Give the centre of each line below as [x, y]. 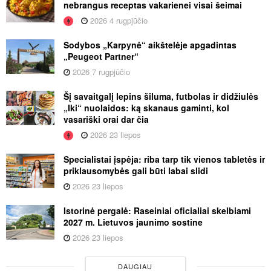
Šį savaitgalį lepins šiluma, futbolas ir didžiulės [161, 96]
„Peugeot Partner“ [101, 57]
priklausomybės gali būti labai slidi [136, 171]
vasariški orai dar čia [106, 119]
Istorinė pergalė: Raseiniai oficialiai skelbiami [157, 211]
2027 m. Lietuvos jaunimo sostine [133, 222]
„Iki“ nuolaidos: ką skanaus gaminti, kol [146, 108]
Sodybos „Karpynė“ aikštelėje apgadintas [150, 45]
